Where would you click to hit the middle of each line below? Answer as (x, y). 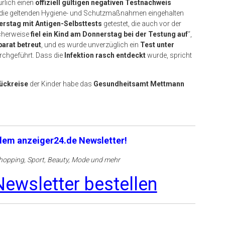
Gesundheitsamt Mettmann (139, 84)
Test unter (157, 45)
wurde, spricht (169, 55)
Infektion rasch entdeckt (105, 55)
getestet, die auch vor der (142, 24)
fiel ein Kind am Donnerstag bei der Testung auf (109, 34)
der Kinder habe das (61, 84)
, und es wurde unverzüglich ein (91, 45)
